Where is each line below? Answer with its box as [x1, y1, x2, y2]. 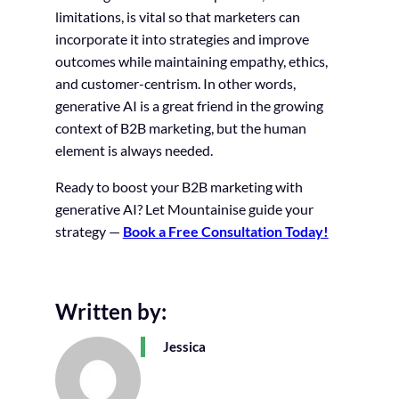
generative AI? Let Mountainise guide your [54, 200, 313, 217]
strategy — [54, 223, 123, 240]
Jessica [162, 339, 206, 354]
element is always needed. [54, 142, 213, 159]
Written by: [54, 298, 167, 324]
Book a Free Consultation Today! [122, 223, 329, 240]
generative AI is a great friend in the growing [54, 97, 323, 114]
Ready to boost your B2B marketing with [54, 178, 303, 195]
